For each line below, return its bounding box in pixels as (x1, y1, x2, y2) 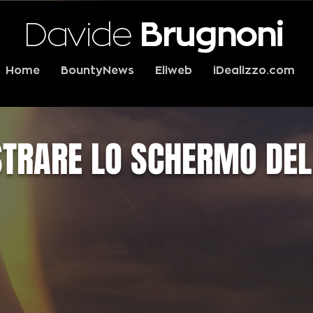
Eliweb (155, 65, 192, 76)
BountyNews (61, 65, 134, 76)
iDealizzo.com (213, 65, 295, 76)
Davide (23, 18, 140, 52)
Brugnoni (140, 18, 284, 52)
